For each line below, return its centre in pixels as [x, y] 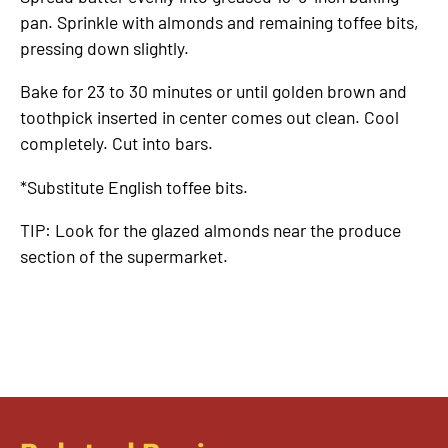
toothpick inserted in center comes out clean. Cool [209, 117]
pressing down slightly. [104, 47]
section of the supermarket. [124, 256]
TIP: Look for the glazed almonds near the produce [210, 230]
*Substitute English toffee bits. [134, 186]
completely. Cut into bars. [116, 143]
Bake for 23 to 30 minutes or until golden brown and [213, 91]
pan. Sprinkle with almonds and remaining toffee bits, [219, 21]
